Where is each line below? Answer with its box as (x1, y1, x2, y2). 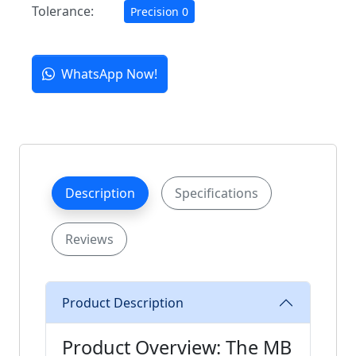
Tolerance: (32, 2, 94, 21)
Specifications (175, 184, 258, 203)
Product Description (62, 293, 184, 311)
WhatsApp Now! (61, 65, 157, 83)
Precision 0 (130, 4, 188, 20)
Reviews (65, 230, 114, 249)
